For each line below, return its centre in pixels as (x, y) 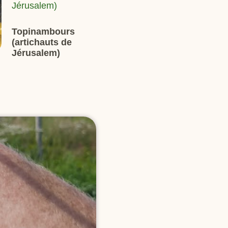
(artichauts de (42, 42)
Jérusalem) (36, 53)
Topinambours (44, 32)
